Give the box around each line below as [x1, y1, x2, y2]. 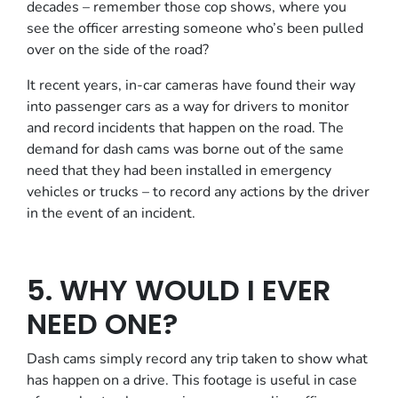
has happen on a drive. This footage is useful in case [27, 370, 357, 390]
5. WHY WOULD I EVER [27, 270, 330, 310]
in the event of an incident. [27, 203, 195, 223]
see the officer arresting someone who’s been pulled [27, 19, 363, 38]
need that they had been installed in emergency [27, 161, 331, 180]
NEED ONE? [27, 304, 178, 344]
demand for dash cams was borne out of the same [27, 139, 344, 159]
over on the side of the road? [27, 40, 209, 60]
